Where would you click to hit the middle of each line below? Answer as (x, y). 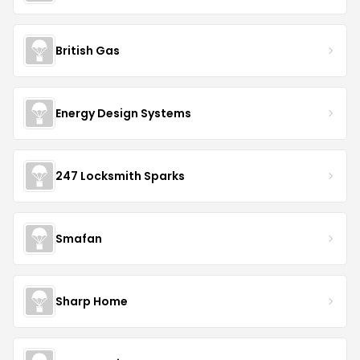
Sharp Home (92, 301)
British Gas (88, 50)
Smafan (79, 238)
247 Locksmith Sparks (120, 176)
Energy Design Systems (123, 113)
